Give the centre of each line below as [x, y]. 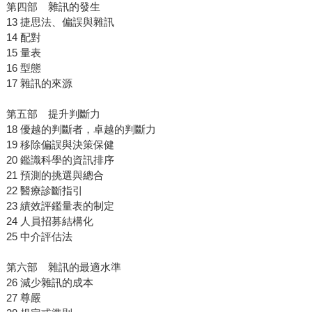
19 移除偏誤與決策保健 [60, 145]
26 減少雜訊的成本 [49, 283]
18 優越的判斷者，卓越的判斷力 [81, 130]
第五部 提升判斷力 [53, 114]
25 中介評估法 [39, 237]
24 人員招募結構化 [49, 221]
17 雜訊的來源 [39, 84]
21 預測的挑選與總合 [55, 175]
